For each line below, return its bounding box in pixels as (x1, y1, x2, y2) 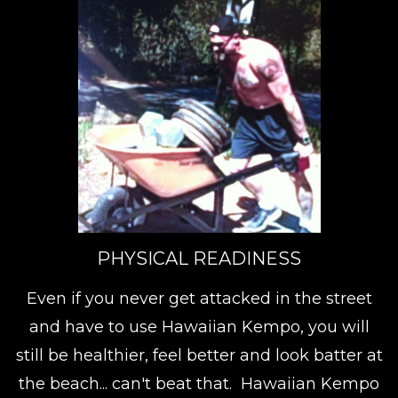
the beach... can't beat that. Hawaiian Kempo (19, 374, 379, 394)
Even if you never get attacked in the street (26, 289, 372, 309)
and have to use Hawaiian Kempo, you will (28, 317, 370, 338)
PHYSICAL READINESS (97, 248, 301, 270)
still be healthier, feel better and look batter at (15, 346, 383, 366)
